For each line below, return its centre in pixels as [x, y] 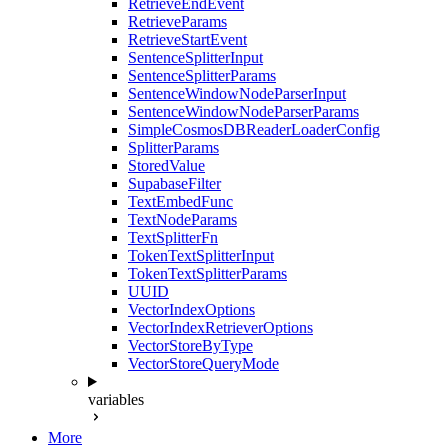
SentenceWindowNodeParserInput [237, 93]
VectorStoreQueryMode [203, 363]
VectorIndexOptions [191, 309]
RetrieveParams [177, 21]
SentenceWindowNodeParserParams [243, 111]
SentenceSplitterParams [202, 75]
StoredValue [166, 165]
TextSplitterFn [173, 237]
